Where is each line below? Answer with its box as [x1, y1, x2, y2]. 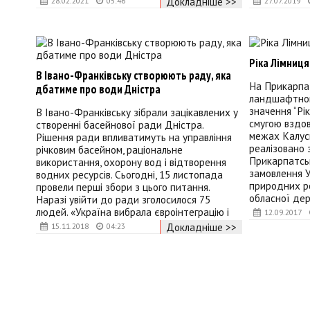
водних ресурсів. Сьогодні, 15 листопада [36, 167, 223, 182]
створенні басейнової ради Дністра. [36, 118, 203, 132]
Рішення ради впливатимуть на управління [36, 130, 232, 145]
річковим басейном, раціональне [36, 143, 183, 157]
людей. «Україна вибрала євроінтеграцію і [36, 205, 229, 219]
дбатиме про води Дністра [36, 82, 161, 98]
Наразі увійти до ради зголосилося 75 [36, 192, 210, 207]
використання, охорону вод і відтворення [36, 155, 226, 170]
